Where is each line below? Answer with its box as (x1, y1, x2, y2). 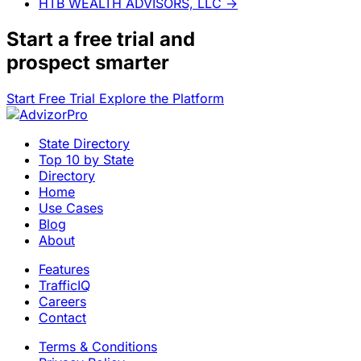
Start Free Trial (6, 89, 99, 106)
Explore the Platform (99, 89, 224, 106)
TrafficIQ (39, 276, 90, 293)
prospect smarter (6, 50, 169, 74)
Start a (6, 27, 74, 51)
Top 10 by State (39, 151, 134, 168)
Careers (39, 293, 86, 309)
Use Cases (39, 199, 103, 216)
